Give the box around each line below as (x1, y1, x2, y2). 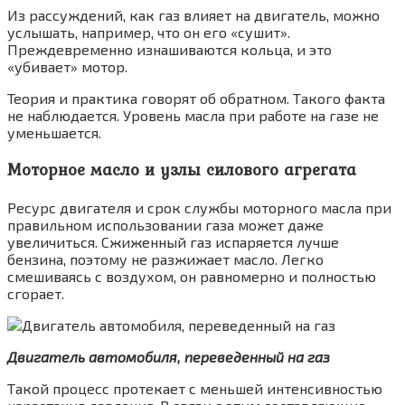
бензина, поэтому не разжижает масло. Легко (7, 250, 324, 268)
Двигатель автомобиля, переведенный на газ (7, 347, 330, 365)
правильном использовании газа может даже (7, 215, 324, 233)
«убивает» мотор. (7, 57, 127, 75)
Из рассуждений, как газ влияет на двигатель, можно (7, 5, 380, 24)
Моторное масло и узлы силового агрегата (7, 157, 356, 183)
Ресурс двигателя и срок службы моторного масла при (7, 198, 391, 216)
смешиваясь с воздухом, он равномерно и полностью (7, 267, 376, 285)
